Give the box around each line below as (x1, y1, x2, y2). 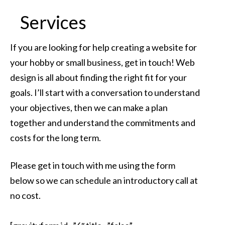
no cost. (10, 190, 41, 201)
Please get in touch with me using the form (10, 160, 175, 171)
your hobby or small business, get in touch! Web (10, 57, 195, 68)
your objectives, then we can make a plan (10, 102, 168, 114)
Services (20, 11, 86, 34)
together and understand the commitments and (10, 117, 195, 129)
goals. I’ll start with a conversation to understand (10, 87, 200, 98)
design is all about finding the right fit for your (10, 72, 187, 83)
